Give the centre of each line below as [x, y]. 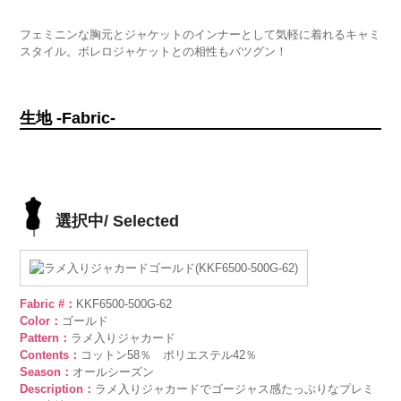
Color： [41, 321]
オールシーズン [114, 372]
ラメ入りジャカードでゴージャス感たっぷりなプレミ [235, 389]
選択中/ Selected [118, 221]
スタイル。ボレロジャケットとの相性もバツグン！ [154, 51]
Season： [47, 372]
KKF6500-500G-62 [124, 304]
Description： [58, 389]
